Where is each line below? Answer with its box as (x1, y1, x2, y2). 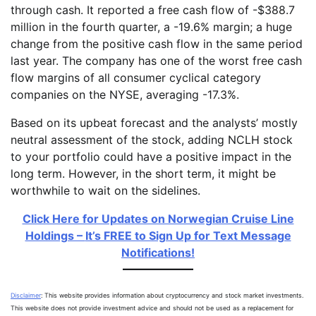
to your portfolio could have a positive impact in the (11, 150, 291, 164)
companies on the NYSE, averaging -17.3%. (11, 87, 239, 102)
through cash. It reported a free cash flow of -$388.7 (11, 3, 295, 18)
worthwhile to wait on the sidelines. (11, 183, 200, 198)
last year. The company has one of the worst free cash (11, 54, 302, 68)
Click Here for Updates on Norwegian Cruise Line (22, 212, 294, 226)
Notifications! (121, 245, 195, 260)
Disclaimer (11, 291, 41, 300)
